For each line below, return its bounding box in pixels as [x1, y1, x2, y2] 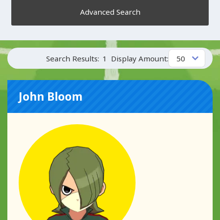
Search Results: [46, 53, 99, 63]
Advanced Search [80, 7, 140, 17]
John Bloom [19, 88, 83, 104]
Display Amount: [110, 53, 168, 63]
